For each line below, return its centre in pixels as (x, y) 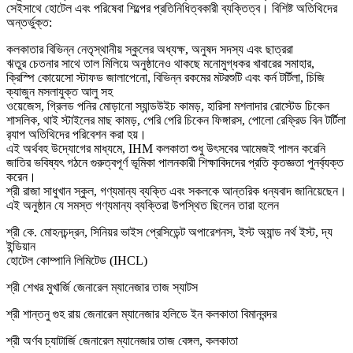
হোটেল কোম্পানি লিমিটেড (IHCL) (77, 261)
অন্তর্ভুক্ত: (29, 23)
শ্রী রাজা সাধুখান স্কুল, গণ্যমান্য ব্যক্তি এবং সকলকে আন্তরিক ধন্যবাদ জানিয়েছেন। (176, 191)
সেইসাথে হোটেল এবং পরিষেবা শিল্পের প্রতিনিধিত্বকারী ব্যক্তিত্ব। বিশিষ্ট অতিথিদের (172, 9)
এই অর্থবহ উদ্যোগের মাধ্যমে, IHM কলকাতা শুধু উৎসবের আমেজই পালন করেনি (166, 149)
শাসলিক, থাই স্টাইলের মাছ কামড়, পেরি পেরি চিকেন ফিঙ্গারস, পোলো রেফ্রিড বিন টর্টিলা (176, 121)
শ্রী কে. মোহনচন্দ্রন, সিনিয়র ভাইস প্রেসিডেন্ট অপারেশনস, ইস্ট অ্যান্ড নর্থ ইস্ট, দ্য (169, 232)
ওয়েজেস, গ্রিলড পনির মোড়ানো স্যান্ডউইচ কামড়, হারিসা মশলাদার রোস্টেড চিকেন (168, 106)
